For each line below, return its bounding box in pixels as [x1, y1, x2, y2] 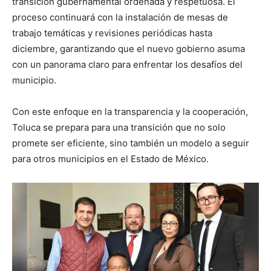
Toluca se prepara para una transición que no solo [12, 121, 226, 133]
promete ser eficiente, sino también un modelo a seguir [12, 137, 249, 149]
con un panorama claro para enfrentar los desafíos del [12, 58, 243, 70]
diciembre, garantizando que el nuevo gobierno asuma [12, 42, 245, 54]
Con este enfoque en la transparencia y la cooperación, [12, 105, 248, 117]
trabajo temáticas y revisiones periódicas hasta [12, 27, 212, 39]
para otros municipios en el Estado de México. [12, 152, 209, 165]
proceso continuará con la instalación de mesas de [12, 11, 228, 23]
